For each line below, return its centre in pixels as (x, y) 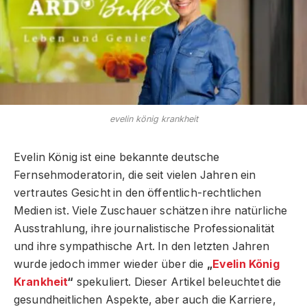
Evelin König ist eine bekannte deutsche (117, 157)
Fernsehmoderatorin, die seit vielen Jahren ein (135, 175)
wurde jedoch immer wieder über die (110, 264)
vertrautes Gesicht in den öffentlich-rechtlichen (138, 193)
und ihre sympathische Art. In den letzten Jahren (142, 246)
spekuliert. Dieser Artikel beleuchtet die (177, 282)
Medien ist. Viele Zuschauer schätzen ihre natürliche (151, 210)
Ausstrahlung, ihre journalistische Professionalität (144, 228)
